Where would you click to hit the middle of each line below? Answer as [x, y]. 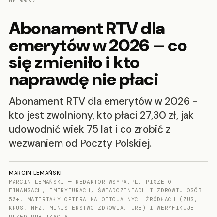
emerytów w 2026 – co [98, 45]
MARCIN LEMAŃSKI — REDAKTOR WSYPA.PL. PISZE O [91, 182]
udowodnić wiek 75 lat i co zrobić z [90, 129]
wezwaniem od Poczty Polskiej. [80, 143]
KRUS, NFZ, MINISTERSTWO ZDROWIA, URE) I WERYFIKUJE [102, 208]
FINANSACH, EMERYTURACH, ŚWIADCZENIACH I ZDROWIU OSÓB [105, 190]
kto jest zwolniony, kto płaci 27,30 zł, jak [101, 115]
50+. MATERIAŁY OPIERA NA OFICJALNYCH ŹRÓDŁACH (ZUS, [103, 199]
